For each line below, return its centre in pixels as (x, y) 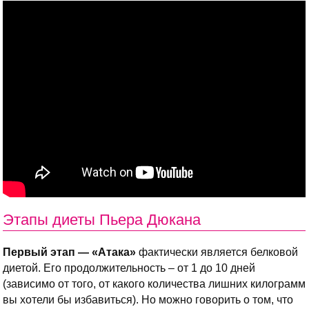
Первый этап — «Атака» (69, 252)
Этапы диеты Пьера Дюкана (102, 219)
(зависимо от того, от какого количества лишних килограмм (154, 283)
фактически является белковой (217, 252)
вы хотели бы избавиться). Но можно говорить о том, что (148, 299)
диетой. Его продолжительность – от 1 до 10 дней (129, 268)
